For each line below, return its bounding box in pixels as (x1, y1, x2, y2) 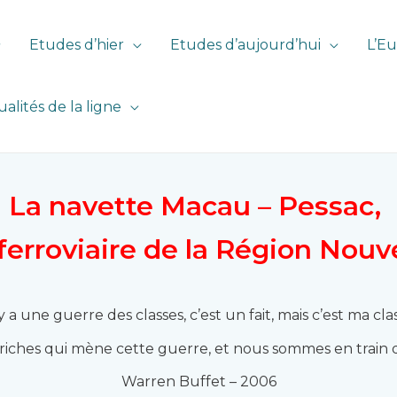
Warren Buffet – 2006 (121, 373, 276, 391)
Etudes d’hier (29, 36, 124, 53)
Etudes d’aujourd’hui (170, 36, 321, 53)
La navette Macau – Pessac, (9, 190, 388, 222)
